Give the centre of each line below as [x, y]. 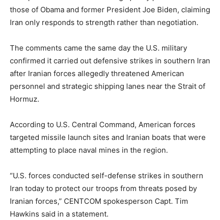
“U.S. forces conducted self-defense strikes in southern [107, 175]
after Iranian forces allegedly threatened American [97, 73]
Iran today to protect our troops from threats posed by [103, 188]
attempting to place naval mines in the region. [89, 150]
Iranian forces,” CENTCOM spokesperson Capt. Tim [99, 201]
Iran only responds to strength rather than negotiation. [104, 22]
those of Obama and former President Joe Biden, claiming [110, 9]
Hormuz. [25, 99]
